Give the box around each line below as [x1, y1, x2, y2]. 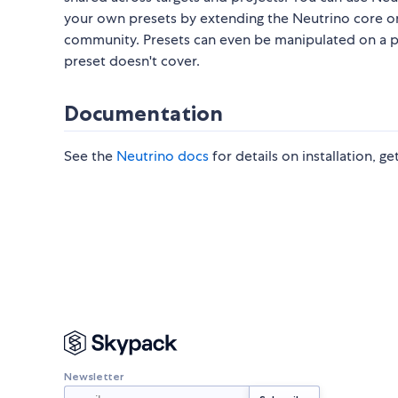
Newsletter [64, 369, 123, 383]
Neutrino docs [116, 146, 209, 165]
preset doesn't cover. [64, 51, 200, 70]
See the [64, 146, 116, 165]
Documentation [64, 99, 223, 126]
